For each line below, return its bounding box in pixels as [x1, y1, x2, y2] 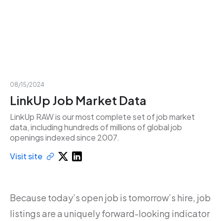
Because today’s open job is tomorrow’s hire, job [10, 192, 211, 203]
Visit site [10, 151, 42, 161]
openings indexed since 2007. [10, 132, 119, 143]
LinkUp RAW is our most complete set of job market [10, 111, 195, 122]
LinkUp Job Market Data [10, 93, 147, 108]
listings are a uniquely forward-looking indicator [10, 208, 210, 219]
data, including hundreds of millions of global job [10, 122, 182, 132]
